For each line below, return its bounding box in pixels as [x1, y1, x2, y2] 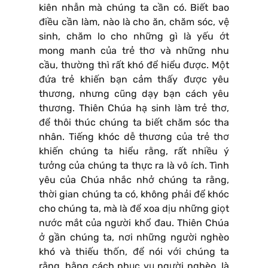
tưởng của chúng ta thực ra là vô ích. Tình [39, 160, 229, 172]
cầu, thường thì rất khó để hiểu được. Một [39, 59, 229, 71]
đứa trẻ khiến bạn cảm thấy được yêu [39, 74, 229, 86]
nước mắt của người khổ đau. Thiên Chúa [39, 217, 229, 229]
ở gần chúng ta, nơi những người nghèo [39, 232, 229, 243]
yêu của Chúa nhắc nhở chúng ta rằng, [39, 174, 229, 186]
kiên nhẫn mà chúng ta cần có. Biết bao [39, 2, 229, 14]
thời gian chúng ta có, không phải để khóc [39, 188, 229, 200]
